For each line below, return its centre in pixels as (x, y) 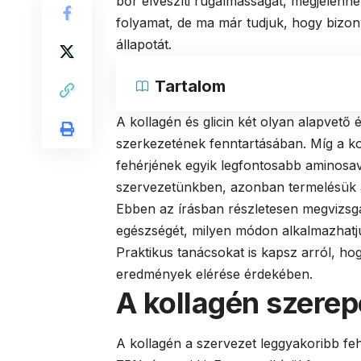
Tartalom (190, 86)
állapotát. (144, 44)
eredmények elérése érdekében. (214, 274)
